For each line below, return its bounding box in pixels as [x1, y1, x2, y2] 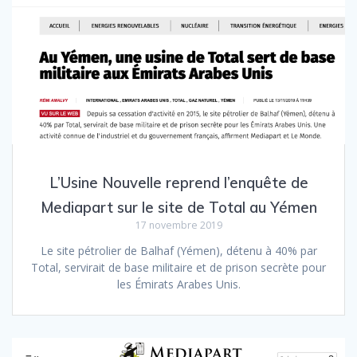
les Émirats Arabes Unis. [116, 277, 241, 292]
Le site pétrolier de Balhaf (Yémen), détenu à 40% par [40, 243, 317, 259]
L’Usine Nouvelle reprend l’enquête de [49, 174, 308, 193]
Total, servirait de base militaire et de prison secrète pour [31, 260, 326, 276]
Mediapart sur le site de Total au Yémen [40, 198, 317, 218]
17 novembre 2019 [135, 218, 222, 233]
